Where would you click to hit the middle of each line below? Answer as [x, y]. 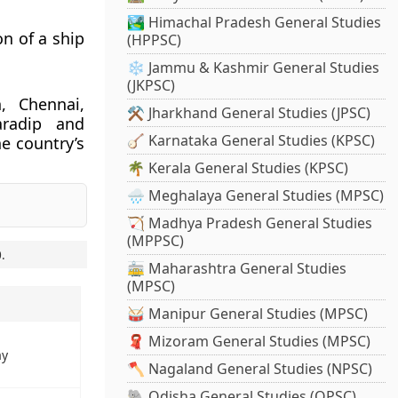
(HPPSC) [155, 40]
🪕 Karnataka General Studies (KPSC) [251, 141]
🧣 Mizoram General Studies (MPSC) [249, 342]
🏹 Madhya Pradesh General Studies [250, 223]
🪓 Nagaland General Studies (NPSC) [250, 369]
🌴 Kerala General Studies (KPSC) [238, 168]
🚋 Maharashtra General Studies [237, 269]
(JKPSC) [151, 86]
